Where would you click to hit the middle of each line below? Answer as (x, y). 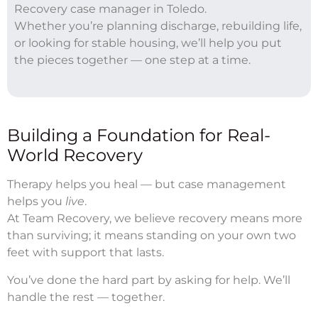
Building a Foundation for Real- (139, 135)
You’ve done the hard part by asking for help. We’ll (149, 280)
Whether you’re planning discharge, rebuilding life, (158, 26)
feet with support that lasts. (86, 252)
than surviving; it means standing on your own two (152, 235)
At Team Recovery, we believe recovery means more (155, 218)
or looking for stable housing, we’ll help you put (148, 43)
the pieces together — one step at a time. (132, 60)
